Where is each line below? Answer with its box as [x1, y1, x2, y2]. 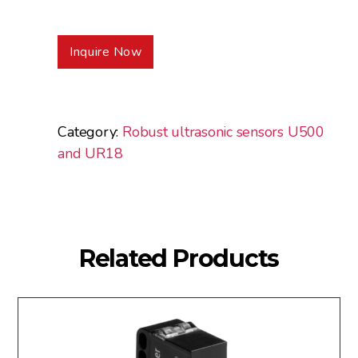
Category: [58, 121, 122, 141]
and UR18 [58, 143, 123, 163]
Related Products [78, 243, 280, 273]
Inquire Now [70, 43, 142, 61]
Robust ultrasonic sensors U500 [122, 121, 324, 141]
